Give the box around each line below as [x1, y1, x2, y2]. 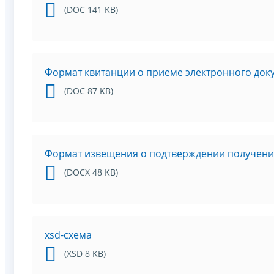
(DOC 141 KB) [64, 4, 118, 16]
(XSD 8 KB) [64, 248, 106, 260]
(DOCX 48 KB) [64, 166, 118, 179]
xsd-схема [45, 228, 92, 242]
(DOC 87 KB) [64, 85, 113, 97]
